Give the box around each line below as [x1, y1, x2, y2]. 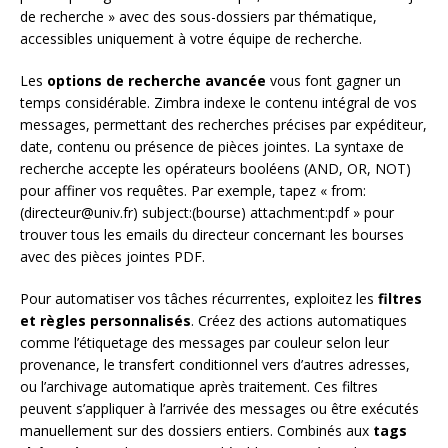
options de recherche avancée [47, 71, 266, 91]
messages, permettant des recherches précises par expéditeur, [20, 115, 427, 135]
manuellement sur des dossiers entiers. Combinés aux [20, 421, 373, 441]
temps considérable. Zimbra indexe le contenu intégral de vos [20, 93, 417, 113]
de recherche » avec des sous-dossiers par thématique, [20, 7, 377, 27]
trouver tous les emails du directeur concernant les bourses [20, 225, 404, 245]
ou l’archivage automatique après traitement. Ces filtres [20, 377, 378, 397]
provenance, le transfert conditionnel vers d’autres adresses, [20, 355, 410, 375]
